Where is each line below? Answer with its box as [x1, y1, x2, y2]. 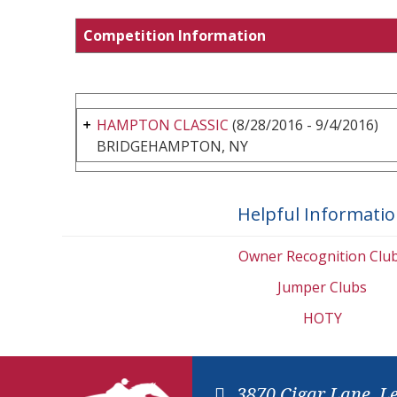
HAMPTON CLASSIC [97, 114, 229, 135]
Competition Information [83, 25, 266, 45]
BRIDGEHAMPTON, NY [97, 136, 248, 156]
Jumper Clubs [277, 276, 367, 297]
